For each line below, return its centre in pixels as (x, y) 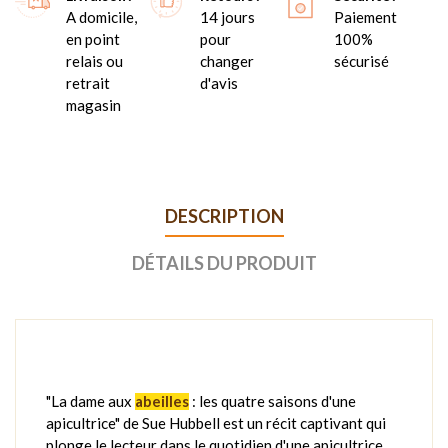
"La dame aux (90, 400)
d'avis (218, 82)
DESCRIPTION (224, 215)
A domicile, (101, 16)
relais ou (94, 60)
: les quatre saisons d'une (272, 400)
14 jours (227, 16)
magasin (93, 104)
